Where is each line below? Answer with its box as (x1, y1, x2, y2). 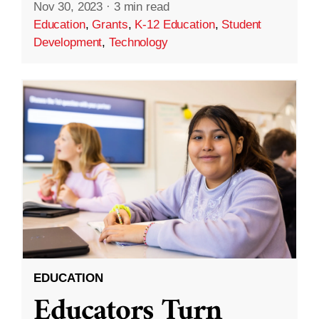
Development (33, 35, 103, 49)
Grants (92, 17, 128, 31)
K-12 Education (135, 17, 215, 31)
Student (221, 17, 262, 31)
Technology (109, 35, 168, 49)
